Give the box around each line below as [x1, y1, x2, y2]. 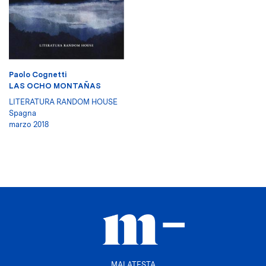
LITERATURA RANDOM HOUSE [9, 97, 118, 106]
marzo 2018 [9, 119, 49, 129]
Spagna [9, 108, 36, 118]
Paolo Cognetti [9, 69, 66, 79]
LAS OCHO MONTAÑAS [9, 81, 101, 90]
